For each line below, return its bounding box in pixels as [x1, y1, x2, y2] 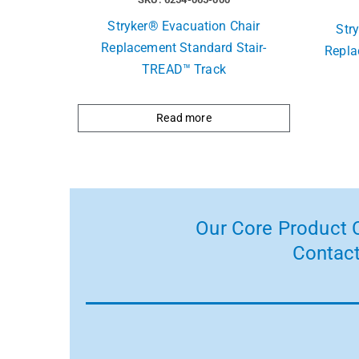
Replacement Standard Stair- [101, 40, 267, 56]
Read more [156, 111, 212, 125]
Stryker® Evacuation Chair [107, 18, 260, 34]
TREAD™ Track [142, 62, 226, 78]
